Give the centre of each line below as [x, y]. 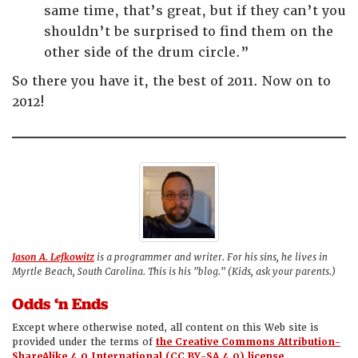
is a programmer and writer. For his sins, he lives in [211, 257]
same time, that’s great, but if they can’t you [195, 11]
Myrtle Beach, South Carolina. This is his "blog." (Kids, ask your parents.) [174, 272]
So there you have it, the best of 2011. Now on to [171, 81]
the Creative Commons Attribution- [248, 342]
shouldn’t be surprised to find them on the [189, 32]
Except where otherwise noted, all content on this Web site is [165, 328]
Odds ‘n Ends [60, 304]
